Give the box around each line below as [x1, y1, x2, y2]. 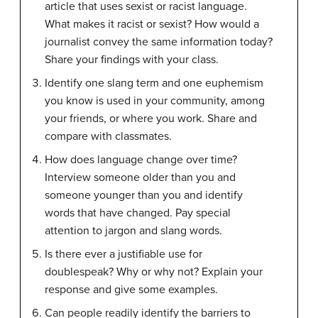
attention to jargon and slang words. [45, 224, 222, 238]
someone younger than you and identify [45, 188, 243, 202]
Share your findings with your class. [45, 53, 219, 67]
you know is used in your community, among [45, 94, 265, 108]
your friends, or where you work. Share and [45, 111, 257, 126]
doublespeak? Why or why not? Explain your [45, 265, 263, 279]
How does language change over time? [45, 153, 237, 167]
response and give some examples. [45, 283, 218, 297]
